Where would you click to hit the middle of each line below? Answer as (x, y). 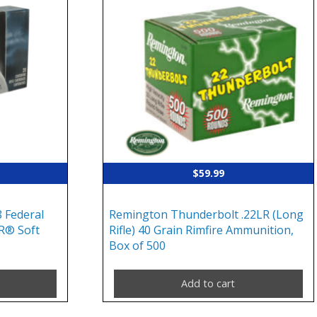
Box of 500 (138, 246)
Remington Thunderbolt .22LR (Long (207, 215)
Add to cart (208, 284)
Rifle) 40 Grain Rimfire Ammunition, (202, 230)
